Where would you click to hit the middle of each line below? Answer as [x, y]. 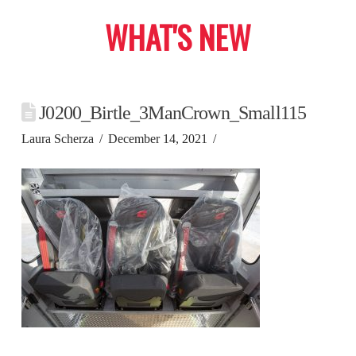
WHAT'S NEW [178, 37]
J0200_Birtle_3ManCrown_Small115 [171, 113]
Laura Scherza [57, 139]
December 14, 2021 [158, 139]
